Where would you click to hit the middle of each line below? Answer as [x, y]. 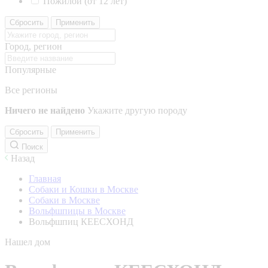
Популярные [31, 70]
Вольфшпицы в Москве [77, 211]
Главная [45, 179]
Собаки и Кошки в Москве [83, 189]
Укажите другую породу [137, 110]
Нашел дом [28, 242]
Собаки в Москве [64, 200]
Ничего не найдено [45, 110]
